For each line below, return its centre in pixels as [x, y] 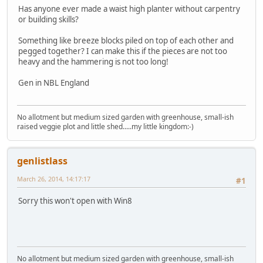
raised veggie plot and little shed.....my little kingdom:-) [105, 127]
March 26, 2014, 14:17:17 [54, 179]
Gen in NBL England [54, 82]
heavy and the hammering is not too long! [93, 61]
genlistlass [42, 161]
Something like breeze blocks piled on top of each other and [126, 40]
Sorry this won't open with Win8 [75, 201]
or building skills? [48, 19]
